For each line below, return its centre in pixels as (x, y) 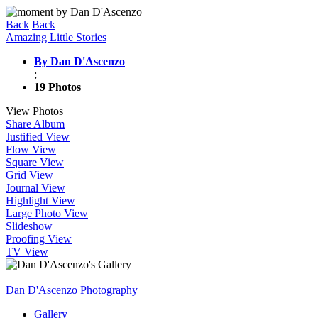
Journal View (35, 188)
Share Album (35, 124)
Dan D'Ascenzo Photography (72, 290)
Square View (35, 162)
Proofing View (39, 239)
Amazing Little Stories (56, 37)
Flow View (31, 149)
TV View (27, 252)
